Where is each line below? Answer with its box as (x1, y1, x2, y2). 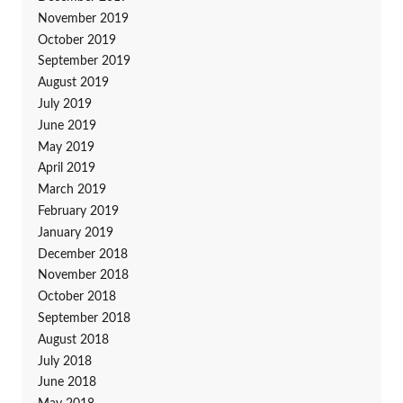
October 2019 (37, 33, 116, 47)
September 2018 (37, 311, 130, 325)
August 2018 (37, 333, 109, 346)
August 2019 (37, 76, 109, 90)
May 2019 (37, 140, 94, 154)
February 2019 (37, 204, 119, 218)
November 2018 (37, 269, 129, 282)
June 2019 (37, 119, 96, 132)
